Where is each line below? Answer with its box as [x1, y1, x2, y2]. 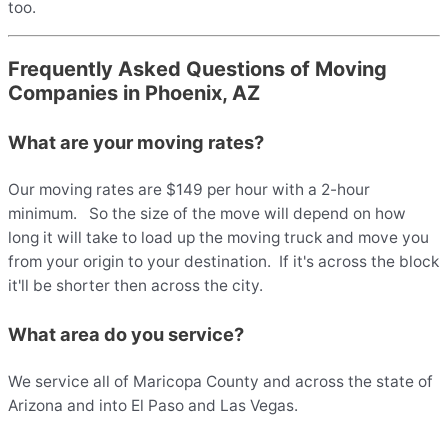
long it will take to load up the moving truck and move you [8, 227, 429, 247]
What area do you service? [8, 323, 244, 346]
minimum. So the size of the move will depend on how [8, 203, 406, 223]
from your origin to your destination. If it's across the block [8, 251, 439, 271]
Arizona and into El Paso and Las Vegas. [8, 396, 298, 416]
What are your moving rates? [8, 130, 264, 153]
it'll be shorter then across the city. [8, 275, 263, 295]
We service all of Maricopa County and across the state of [8, 372, 433, 392]
